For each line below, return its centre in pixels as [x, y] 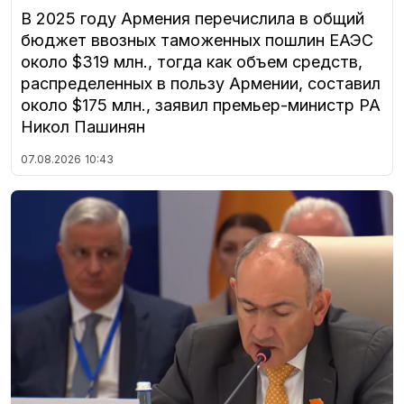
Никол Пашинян [83, 126]
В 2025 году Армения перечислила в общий [193, 18]
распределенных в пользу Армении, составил [201, 83]
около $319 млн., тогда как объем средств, [192, 61]
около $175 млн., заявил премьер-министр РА [201, 105]
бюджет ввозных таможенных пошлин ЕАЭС [197, 40]
